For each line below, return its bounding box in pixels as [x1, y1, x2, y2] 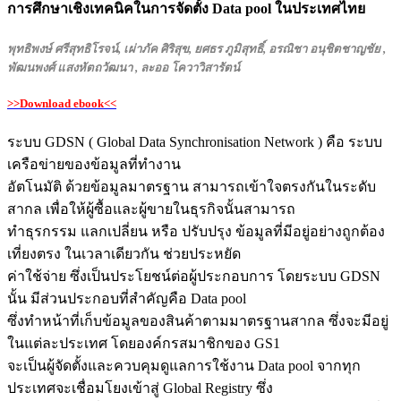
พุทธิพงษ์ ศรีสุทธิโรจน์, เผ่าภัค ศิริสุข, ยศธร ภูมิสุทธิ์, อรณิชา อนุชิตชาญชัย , [7, 41, 386, 55]
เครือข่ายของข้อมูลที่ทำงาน [7, 157, 181, 173]
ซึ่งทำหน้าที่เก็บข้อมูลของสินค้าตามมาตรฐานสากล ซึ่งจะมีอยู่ [7, 313, 388, 329]
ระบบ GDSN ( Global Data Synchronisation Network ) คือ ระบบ [7, 134, 382, 150]
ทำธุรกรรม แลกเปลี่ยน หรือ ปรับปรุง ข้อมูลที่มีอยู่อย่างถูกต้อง [7, 224, 385, 240]
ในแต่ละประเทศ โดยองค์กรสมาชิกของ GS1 [7, 336, 280, 352]
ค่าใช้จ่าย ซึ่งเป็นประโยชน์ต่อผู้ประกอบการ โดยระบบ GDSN [7, 269, 380, 285]
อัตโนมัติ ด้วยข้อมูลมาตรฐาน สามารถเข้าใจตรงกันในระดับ [7, 179, 376, 195]
